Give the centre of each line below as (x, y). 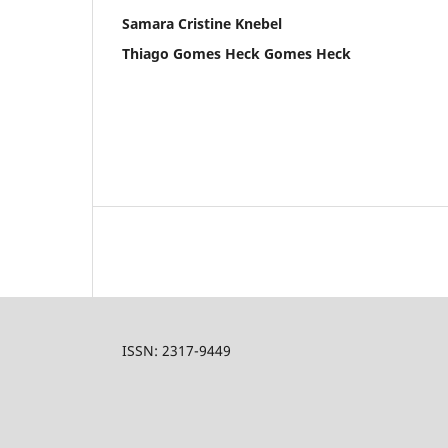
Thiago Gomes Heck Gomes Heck (236, 53)
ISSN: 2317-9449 (176, 351)
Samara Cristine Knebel (202, 23)
